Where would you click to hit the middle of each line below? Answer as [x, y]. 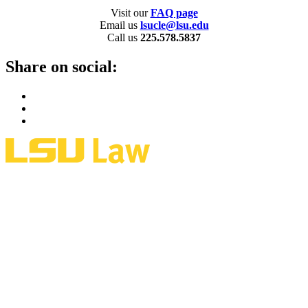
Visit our [130, 12]
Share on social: [62, 66]
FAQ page [174, 12]
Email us [120, 25]
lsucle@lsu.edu [174, 25]
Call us [124, 37]
